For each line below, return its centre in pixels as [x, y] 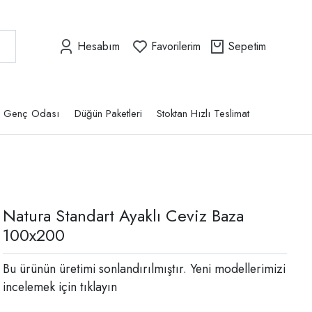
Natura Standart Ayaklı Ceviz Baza [123, 216]
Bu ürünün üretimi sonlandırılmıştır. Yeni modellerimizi [144, 269]
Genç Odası [32, 114]
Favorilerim [176, 46]
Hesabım [99, 46]
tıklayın [97, 287]
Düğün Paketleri [108, 114]
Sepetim [247, 46]
